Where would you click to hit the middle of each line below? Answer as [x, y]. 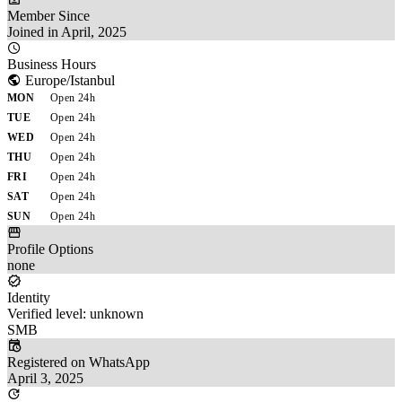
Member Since [48, 15]
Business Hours [52, 64]
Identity [29, 297]
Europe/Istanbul [68, 80]
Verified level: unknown [75, 313]
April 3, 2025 [45, 378]
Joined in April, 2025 [67, 31]
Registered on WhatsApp [79, 362]
